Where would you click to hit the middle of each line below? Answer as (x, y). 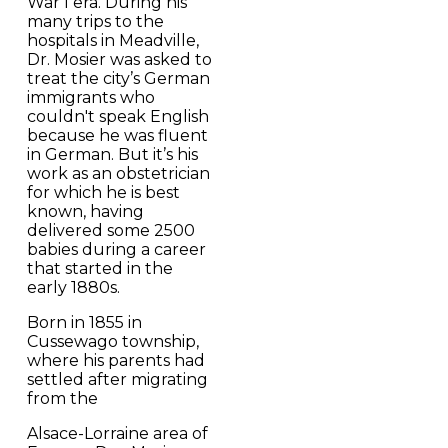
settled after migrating (117, 379)
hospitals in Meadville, (112, 40)
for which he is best (103, 192)
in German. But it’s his (112, 154)
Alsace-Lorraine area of (117, 433)
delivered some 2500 (110, 230)
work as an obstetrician (118, 173)
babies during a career (116, 249)
